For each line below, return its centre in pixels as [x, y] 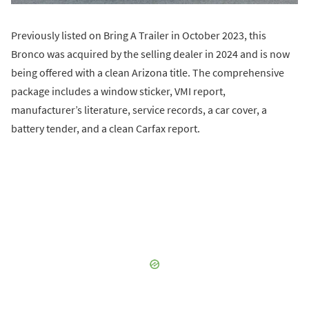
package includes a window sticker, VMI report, [118, 91]
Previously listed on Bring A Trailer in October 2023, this [139, 35]
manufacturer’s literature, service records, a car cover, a [139, 109]
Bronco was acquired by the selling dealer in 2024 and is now [150, 53]
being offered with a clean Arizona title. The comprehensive [148, 72]
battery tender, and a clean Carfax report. [106, 128]
